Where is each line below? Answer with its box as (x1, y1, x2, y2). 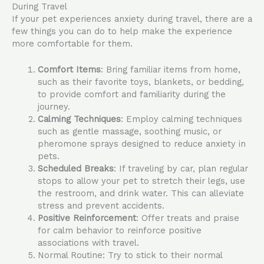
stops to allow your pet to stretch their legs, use (37, 175, 245, 186)
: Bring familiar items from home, (100, 64, 240, 75)
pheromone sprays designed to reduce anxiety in (37, 138, 246, 149)
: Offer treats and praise (136, 212, 239, 223)
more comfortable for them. (12, 38, 133, 49)
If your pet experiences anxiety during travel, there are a (12, 13, 252, 24)
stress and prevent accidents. (37, 200, 164, 211)
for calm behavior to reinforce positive (37, 225, 202, 236)
